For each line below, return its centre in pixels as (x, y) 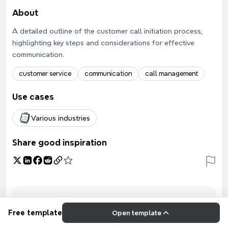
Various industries (61, 118)
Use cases (33, 97)
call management (172, 74)
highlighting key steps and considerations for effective (103, 43)
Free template (35, 213)
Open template (136, 213)
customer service (45, 74)
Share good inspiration (60, 143)
